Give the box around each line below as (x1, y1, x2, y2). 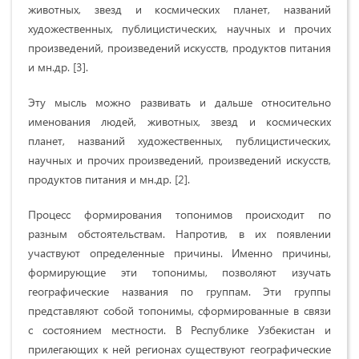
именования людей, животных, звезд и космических (28, 113, 331, 129)
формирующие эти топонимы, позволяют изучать (28, 264, 331, 280)
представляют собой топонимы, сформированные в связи (28, 302, 331, 318)
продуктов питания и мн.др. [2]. (28, 171, 190, 187)
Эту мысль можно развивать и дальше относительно (28, 94, 331, 110)
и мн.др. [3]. (28, 58, 88, 75)
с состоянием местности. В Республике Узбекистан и (28, 321, 331, 337)
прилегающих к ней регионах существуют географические (28, 341, 331, 357)
